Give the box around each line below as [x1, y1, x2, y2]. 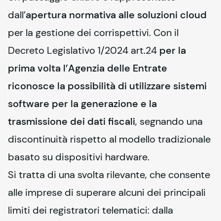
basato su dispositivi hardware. [8, 150, 149, 163]
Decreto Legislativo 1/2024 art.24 [8, 44, 159, 57]
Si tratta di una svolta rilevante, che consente [8, 168, 210, 181]
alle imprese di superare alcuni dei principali [8, 186, 206, 199]
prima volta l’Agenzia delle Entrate [8, 62, 167, 74]
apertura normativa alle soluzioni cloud [26, 8, 207, 21]
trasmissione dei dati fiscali [8, 115, 135, 128]
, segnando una [135, 115, 203, 128]
